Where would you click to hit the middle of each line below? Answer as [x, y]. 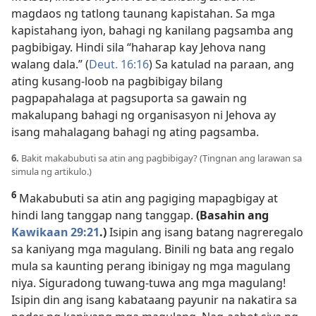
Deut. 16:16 [119, 65]
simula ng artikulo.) [51, 172]
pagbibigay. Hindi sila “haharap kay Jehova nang [139, 48]
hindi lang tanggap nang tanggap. [104, 215]
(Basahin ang [232, 215]
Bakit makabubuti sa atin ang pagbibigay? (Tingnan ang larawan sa [160, 158]
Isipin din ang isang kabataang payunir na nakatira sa [154, 300]
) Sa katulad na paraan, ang [221, 65]
